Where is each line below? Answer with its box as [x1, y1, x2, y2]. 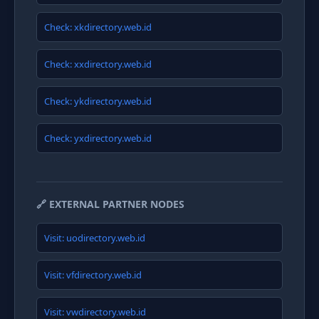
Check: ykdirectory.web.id [44, 95, 152, 108]
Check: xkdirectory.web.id [44, 21, 152, 33]
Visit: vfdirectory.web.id [44, 268, 142, 281]
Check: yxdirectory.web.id [44, 132, 152, 145]
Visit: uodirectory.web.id [44, 231, 145, 244]
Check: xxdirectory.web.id [44, 58, 152, 70]
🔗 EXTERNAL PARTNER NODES [36, 197, 184, 211]
